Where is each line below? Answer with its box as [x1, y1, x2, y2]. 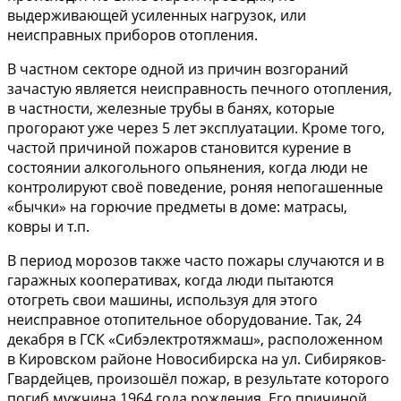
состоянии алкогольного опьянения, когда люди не [7, 157, 368, 177]
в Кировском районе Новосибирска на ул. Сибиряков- [7, 348, 386, 369]
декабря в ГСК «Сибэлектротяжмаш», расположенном [7, 328, 383, 349]
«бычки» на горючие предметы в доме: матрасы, [7, 196, 347, 217]
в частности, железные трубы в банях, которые [7, 98, 335, 118]
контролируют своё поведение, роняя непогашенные [7, 176, 383, 197]
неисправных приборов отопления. [7, 24, 258, 45]
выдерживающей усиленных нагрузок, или [7, 4, 306, 25]
